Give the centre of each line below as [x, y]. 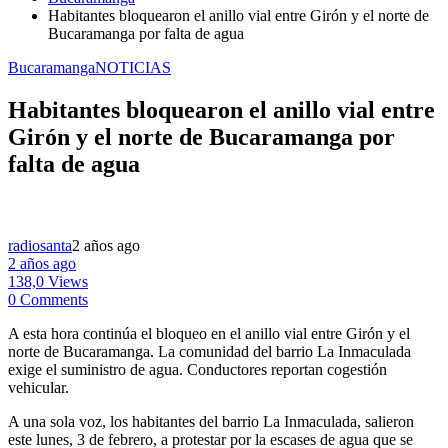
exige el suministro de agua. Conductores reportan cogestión [197, 369]
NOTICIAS [133, 67]
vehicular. [38, 387]
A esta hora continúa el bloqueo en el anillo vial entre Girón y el [209, 333]
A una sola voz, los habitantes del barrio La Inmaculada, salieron [211, 421]
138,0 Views [48, 281]
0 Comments [48, 299]
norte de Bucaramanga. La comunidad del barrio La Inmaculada [209, 351]
